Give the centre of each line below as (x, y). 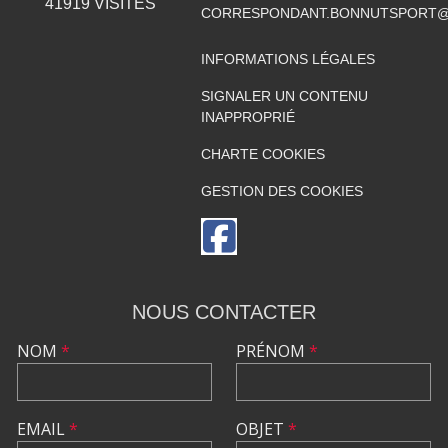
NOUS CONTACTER (224, 312)
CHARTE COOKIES (262, 154)
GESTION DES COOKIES (281, 191)
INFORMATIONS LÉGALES (287, 59)
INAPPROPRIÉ (247, 117)
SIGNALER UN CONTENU (284, 96)
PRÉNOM (272, 351)
